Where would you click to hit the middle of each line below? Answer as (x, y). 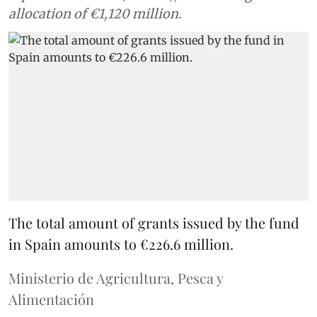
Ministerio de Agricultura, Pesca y (116, 277)
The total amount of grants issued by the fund (154, 222)
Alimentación (51, 299)
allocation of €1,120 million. (95, 14)
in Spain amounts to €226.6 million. (121, 243)
